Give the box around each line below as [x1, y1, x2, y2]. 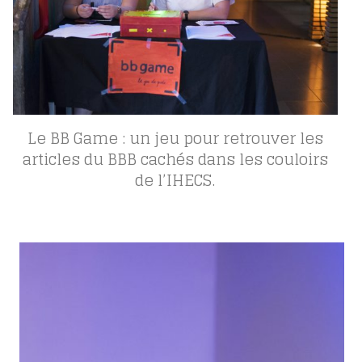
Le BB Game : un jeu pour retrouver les [27, 124, 323, 152]
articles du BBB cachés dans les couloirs [22, 145, 328, 173]
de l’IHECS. [135, 166, 216, 194]
